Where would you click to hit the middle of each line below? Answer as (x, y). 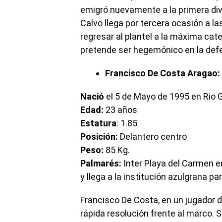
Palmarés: (101, 163)
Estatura (98, 123)
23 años (120, 110)
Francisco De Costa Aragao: (163, 73)
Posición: (99, 137)
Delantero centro (152, 137)
